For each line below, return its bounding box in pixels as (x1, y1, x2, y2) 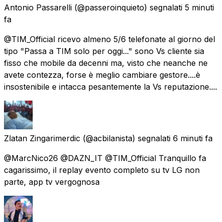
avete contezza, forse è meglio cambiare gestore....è (4, 69, 200, 80)
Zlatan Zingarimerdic (4, 133, 80, 143)
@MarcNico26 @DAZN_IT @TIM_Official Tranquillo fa (4, 153, 206, 163)
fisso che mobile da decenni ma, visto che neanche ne (4, 57, 208, 68)
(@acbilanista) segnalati (83, 133, 170, 143)
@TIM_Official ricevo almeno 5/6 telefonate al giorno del (4, 34, 215, 44)
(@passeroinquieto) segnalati (74, 2, 182, 12)
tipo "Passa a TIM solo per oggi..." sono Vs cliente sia (4, 46, 204, 56)
